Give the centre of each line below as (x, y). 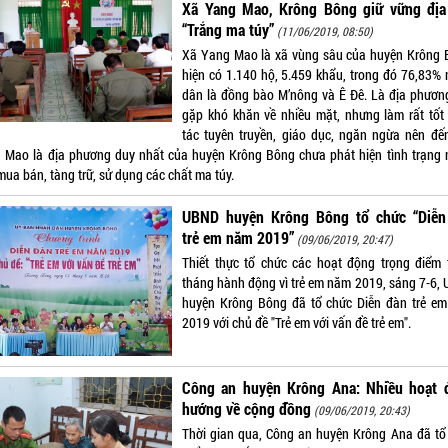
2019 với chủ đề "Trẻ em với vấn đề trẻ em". (297, 322)
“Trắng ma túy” (228, 29)
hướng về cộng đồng (247, 408)
